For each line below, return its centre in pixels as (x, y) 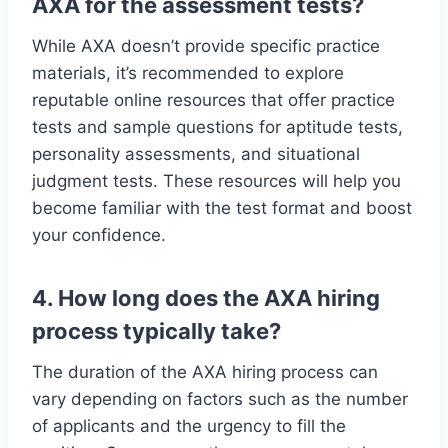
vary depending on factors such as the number (220, 398)
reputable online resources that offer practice (213, 99)
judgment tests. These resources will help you (216, 180)
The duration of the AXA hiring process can (205, 371)
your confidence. (99, 234)
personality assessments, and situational (196, 153)
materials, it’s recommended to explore (188, 72)
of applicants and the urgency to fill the (189, 425)
